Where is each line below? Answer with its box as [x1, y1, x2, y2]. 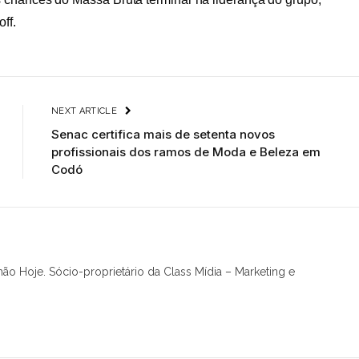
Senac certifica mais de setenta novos [51, 126, 275, 142]
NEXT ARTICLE [51, 105, 120, 116]
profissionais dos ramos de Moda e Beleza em [51, 143, 321, 159]
